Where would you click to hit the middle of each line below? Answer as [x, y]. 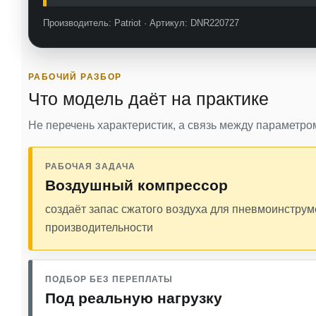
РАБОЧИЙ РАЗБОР [75, 77]
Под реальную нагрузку [134, 298]
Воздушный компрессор [136, 185]
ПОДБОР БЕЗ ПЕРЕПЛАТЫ [109, 279]
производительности [99, 227]
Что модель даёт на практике [148, 98]
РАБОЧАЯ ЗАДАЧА [90, 166]
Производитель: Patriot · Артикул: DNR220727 [141, 23]
